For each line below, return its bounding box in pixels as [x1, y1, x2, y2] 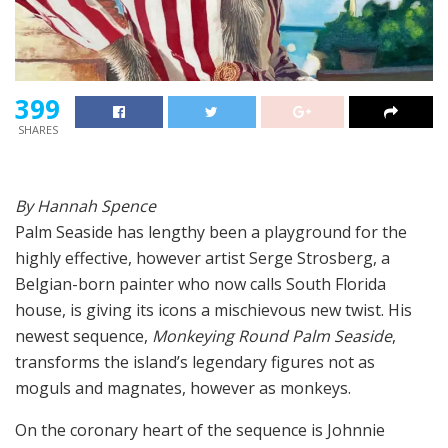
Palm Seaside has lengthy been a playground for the [15, 221, 407, 244]
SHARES [17, 122, 58, 138]
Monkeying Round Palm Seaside [152, 325, 392, 348]
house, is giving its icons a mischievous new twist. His [15, 299, 412, 322]
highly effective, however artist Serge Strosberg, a [15, 247, 390, 270]
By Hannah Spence [15, 195, 156, 218]
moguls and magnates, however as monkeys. [15, 377, 351, 400]
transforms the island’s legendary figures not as [15, 351, 375, 374]
